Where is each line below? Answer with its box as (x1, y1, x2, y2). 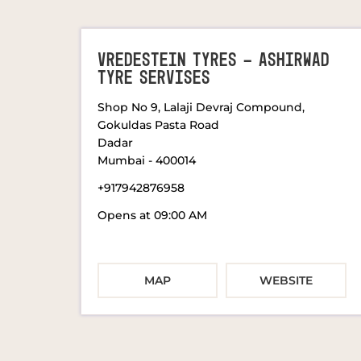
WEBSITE (259, 273, 313, 288)
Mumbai (97, 152, 145, 168)
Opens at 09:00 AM (97, 207, 207, 222)
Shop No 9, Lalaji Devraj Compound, (97, 99, 305, 114)
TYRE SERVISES (97, 68, 210, 88)
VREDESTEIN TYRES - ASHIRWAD (97, 50, 330, 70)
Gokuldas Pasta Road (97, 117, 219, 132)
